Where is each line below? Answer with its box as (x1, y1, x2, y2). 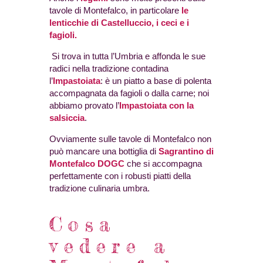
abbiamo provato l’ (49, 100, 119, 111)
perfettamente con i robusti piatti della (49, 171, 191, 181)
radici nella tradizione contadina (49, 63, 168, 74)
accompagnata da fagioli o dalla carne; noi (49, 88, 209, 99)
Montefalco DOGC (49, 159, 124, 169)
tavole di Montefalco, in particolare (49, 5, 181, 16)
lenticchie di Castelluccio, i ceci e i (49, 18, 189, 28)
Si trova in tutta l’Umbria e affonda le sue (52, 51, 205, 62)
